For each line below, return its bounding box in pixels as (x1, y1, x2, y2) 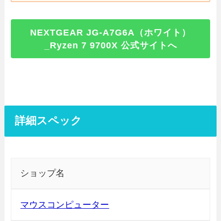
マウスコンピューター (20, 200, 110, 210)
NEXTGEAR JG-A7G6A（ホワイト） (30, 27, 191, 37)
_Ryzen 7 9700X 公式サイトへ (44, 40, 177, 50)
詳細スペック (15, 115, 82, 127)
